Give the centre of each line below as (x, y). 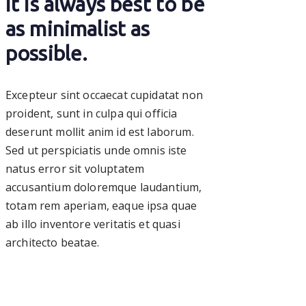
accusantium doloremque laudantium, (104, 187)
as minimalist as (78, 28)
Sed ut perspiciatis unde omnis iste (96, 150)
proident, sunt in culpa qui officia (92, 113)
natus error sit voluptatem (75, 168)
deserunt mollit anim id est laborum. (100, 131)
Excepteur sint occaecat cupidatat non (104, 95)
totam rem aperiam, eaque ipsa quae (101, 205)
